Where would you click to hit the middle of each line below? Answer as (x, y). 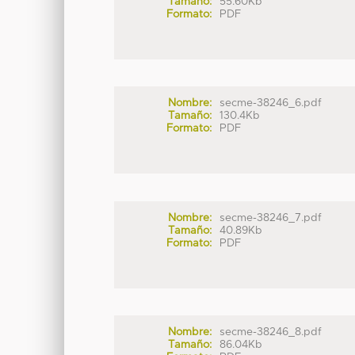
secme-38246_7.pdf (271, 218)
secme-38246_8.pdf (271, 332)
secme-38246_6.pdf (271, 103)
